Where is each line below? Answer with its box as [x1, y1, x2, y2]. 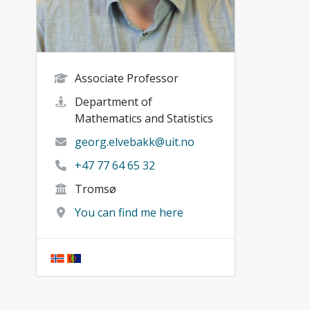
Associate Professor [75, 71, 179, 86]
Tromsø [75, 181, 116, 197]
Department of [75, 94, 152, 110]
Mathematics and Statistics [75, 111, 213, 127]
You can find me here [75, 205, 183, 221]
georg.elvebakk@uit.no [75, 134, 194, 150]
